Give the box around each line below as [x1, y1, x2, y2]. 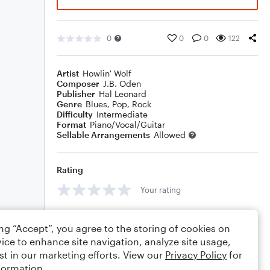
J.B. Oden [103, 78, 141, 89]
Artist [57, 68, 79, 78]
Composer [57, 78, 99, 89]
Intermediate [96, 109, 148, 119]
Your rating [140, 184, 181, 195]
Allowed [154, 130, 186, 140]
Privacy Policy [165, 249, 227, 260]
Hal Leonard [99, 89, 146, 99]
